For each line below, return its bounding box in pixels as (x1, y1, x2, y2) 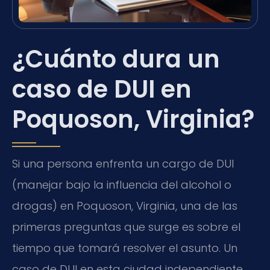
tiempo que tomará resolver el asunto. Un (12, 240, 237, 256)
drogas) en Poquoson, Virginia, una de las (12, 198, 237, 214)
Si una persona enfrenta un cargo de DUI (12, 156, 234, 172)
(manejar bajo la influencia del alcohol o (12, 177, 231, 193)
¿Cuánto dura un (12, 42, 220, 77)
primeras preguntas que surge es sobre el (12, 219, 240, 235)
